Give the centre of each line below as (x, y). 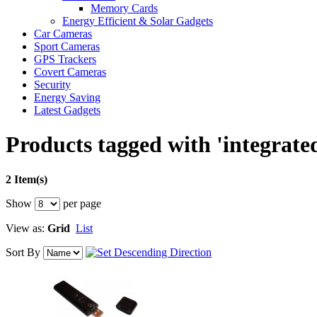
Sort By (23, 252)
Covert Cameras (70, 72)
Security (52, 85)
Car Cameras (63, 34)
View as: (25, 228)
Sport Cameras (67, 46)
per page (81, 203)
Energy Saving (67, 97)
